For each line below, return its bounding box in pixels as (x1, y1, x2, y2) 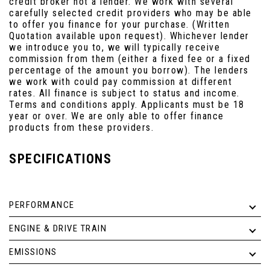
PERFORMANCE (9, 199, 75, 210)
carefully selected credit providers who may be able (9, 7, 252, 19)
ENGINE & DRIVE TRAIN (9, 222, 107, 234)
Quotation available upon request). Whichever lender (9, 30, 250, 42)
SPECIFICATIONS (9, 151, 111, 166)
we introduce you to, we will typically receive (9, 41, 220, 53)
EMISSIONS (9, 246, 57, 257)
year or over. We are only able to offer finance (9, 110, 224, 122)
